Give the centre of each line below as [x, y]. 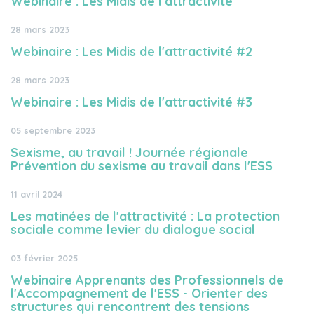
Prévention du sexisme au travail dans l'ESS [142, 166]
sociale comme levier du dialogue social [133, 230]
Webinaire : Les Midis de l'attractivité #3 [131, 102]
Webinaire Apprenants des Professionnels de [147, 280]
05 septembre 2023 [53, 130]
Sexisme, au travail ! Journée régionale [129, 152]
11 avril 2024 [36, 194]
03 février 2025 [44, 258]
